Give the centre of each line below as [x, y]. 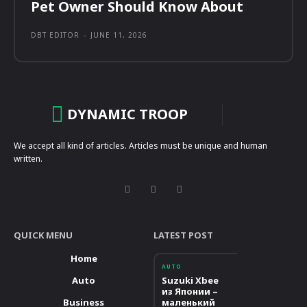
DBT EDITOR [55, 35]
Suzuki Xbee [190, 281]
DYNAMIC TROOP [127, 114]
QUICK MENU [43, 235]
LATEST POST [183, 235]
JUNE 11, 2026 [119, 35]
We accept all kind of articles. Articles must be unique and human [140, 146]
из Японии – [190, 292]
